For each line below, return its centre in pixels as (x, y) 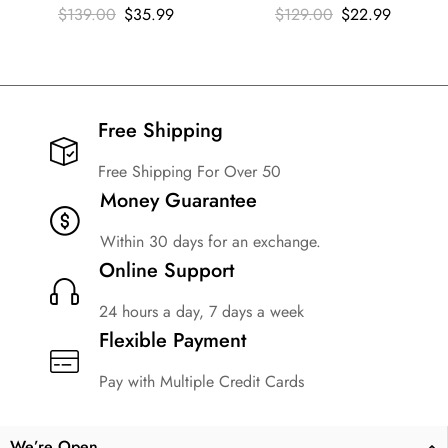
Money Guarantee (178, 201)
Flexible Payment (172, 341)
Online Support (166, 271)
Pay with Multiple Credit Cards (201, 382)
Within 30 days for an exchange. (210, 242)
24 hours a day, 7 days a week (201, 312)
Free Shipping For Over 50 (189, 172)
